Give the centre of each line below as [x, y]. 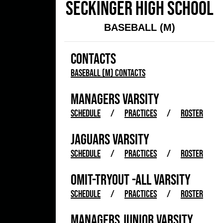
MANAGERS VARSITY [115, 99]
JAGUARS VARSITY [110, 139]
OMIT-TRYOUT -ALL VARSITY [131, 179]
